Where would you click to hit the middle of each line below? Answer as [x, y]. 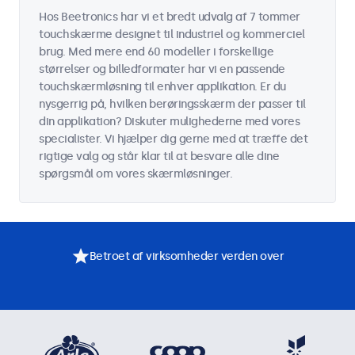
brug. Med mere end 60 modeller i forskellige [156, 52]
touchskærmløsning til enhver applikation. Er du [162, 87]
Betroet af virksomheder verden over [186, 256]
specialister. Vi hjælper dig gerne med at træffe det [173, 139]
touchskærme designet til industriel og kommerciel [172, 34]
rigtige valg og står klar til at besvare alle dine [159, 157]
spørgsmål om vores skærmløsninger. [136, 174]
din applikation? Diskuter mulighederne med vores [169, 122]
